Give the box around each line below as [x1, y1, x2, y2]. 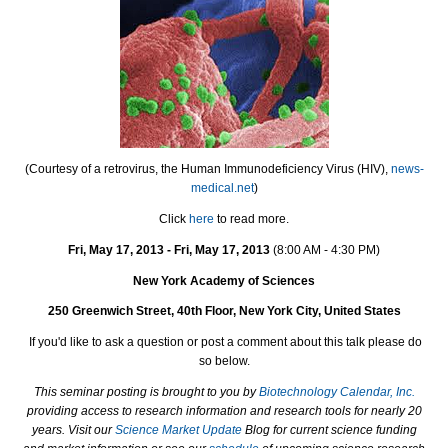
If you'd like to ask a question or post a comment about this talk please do [29, 335, 422, 350]
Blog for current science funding [244, 423, 417, 438]
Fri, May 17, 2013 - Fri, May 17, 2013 [68, 242, 270, 257]
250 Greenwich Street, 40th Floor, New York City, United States [47, 304, 401, 319]
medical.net [190, 180, 254, 195]
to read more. [214, 211, 289, 226]
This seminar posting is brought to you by [33, 385, 259, 400]
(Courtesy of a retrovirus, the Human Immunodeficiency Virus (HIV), [24, 161, 391, 176]
